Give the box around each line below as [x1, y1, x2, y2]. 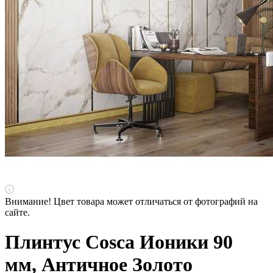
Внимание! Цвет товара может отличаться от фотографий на [5, 196, 258, 207]
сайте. [5, 207, 30, 218]
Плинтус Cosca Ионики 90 [5, 231, 233, 253]
